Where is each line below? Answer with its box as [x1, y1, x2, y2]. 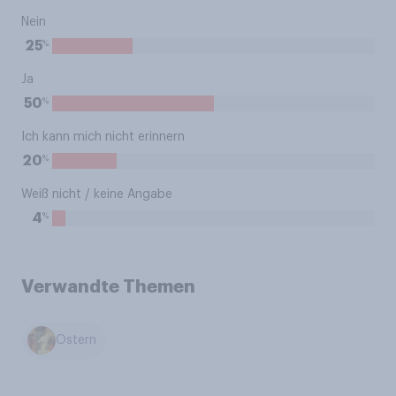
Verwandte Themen [21, 278, 195, 295]
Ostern [56, 334, 97, 347]
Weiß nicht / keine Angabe [21, 188, 172, 201]
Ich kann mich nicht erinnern [21, 131, 185, 143]
